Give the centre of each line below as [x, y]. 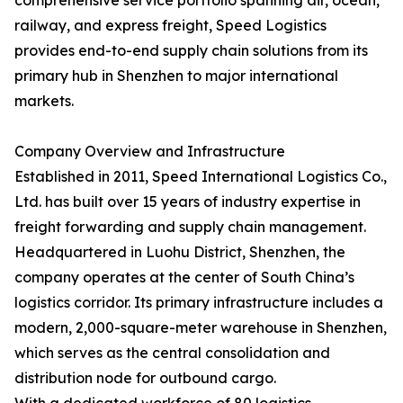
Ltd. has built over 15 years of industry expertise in [188, 202]
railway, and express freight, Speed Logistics [170, 26]
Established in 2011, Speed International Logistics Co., [201, 177]
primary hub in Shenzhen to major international [176, 76]
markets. [44, 101]
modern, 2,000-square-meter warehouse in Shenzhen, [201, 328]
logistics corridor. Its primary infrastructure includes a [199, 303]
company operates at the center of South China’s [184, 278]
